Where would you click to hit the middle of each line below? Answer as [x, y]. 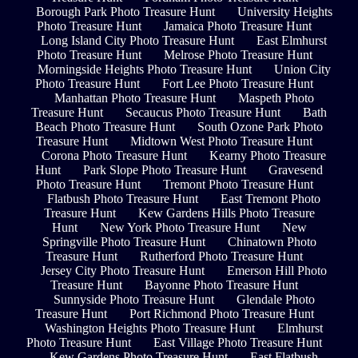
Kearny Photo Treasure [268, 156]
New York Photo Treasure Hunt [179, 228]
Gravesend [296, 170]
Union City [302, 70]
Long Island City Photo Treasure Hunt [137, 41]
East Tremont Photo [270, 199]
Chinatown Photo [272, 242]
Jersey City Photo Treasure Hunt [123, 271]
